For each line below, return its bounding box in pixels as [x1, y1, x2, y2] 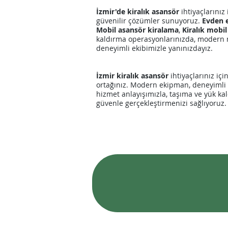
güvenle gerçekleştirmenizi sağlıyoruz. [96, 98, 226, 108]
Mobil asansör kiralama [96, 25, 179, 35]
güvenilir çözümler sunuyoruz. [96, 16, 202, 25]
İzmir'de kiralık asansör [96, 7, 179, 16]
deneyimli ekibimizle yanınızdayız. [96, 43, 213, 53]
